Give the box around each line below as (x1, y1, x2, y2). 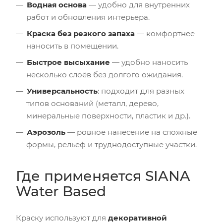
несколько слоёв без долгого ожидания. (26, 69, 183, 79)
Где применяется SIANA (16, 167, 190, 184)
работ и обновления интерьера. (26, 12, 150, 22)
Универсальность (27, 86, 98, 96)
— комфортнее (135, 28, 195, 38)
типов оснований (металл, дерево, (26, 98, 159, 108)
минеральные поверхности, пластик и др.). (26, 111, 190, 120)
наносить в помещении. (26, 41, 118, 51)
